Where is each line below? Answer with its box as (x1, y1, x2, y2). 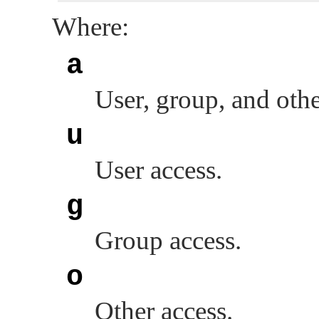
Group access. (95, 225, 241, 255)
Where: (52, 11, 129, 41)
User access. (95, 155, 222, 184)
